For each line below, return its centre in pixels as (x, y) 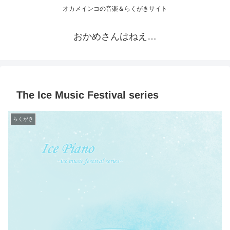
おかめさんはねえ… (115, 37)
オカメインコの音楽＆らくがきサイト (115, 9)
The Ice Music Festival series (88, 95)
